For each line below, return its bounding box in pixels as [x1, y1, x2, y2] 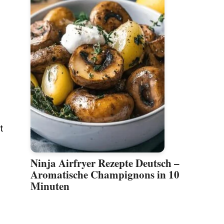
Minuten [30, 178, 69, 194]
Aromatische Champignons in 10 [30, 167, 179, 182]
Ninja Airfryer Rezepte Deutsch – [30, 155, 179, 171]
